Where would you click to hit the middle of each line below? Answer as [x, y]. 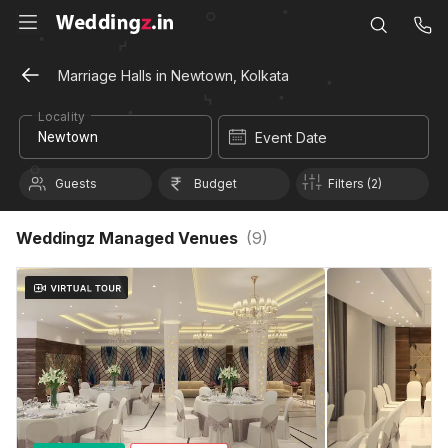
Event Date [291, 137]
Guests [76, 183]
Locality [61, 116]
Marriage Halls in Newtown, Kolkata [173, 75]
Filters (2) [355, 183]
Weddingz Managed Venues [127, 238]
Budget [215, 183]
